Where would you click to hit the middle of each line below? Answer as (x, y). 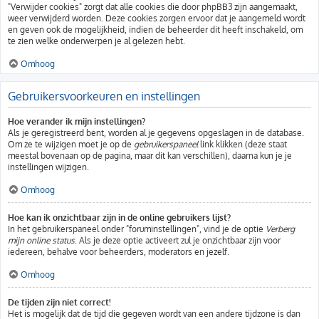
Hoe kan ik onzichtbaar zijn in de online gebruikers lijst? (119, 218)
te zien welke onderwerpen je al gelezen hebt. (96, 41)
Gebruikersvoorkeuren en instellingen (104, 96)
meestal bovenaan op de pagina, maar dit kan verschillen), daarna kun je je (150, 156)
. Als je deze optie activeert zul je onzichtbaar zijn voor (178, 240)
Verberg (280, 229)
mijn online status (41, 240)
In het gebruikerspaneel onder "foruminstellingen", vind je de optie (137, 229)
